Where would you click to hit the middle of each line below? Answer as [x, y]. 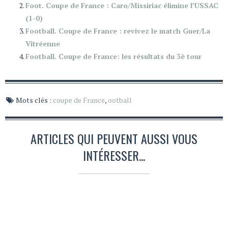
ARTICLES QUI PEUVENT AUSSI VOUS [114, 139]
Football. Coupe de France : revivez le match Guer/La [118, 31]
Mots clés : [34, 100]
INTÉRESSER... [114, 155]
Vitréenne [43, 44]
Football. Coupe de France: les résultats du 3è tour [113, 56]
